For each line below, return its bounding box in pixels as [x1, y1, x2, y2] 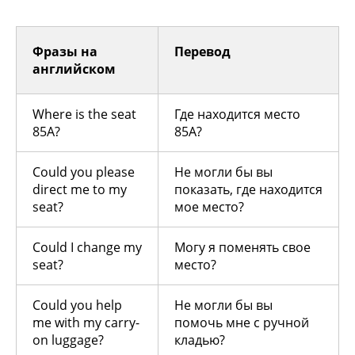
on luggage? [32, 331, 104, 349]
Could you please [32, 163, 135, 181]
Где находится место [174, 105, 300, 124]
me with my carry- [32, 314, 139, 332]
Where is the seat [32, 105, 136, 124]
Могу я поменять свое [174, 239, 311, 257]
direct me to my [32, 181, 127, 199]
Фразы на [32, 43, 97, 61]
